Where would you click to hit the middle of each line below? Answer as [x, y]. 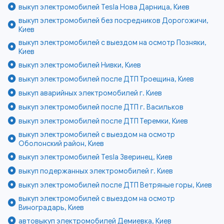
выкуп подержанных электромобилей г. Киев [96, 171]
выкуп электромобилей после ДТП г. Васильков [101, 107]
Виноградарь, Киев [51, 208]
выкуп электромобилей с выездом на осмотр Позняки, [113, 43]
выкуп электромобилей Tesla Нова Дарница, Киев [104, 7]
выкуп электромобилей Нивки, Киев [80, 65]
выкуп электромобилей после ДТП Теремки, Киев [103, 121]
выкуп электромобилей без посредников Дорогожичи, [114, 21]
